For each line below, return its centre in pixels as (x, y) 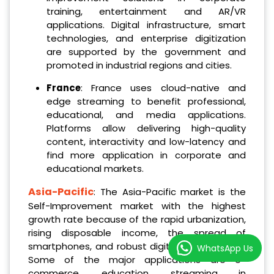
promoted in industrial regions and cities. (139, 65)
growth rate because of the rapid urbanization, (137, 219)
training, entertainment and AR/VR (146, 11)
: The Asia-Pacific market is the (170, 191)
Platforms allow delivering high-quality (146, 128)
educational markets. (95, 168)
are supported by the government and (146, 51)
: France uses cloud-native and (163, 87)
